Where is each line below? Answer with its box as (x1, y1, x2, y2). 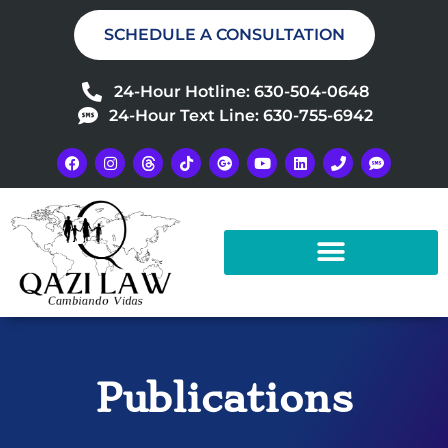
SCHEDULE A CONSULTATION (103, 25, 345, 44)
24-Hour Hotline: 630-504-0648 (113, 82, 369, 101)
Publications (95, 376, 353, 423)
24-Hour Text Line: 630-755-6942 (109, 106, 373, 125)
